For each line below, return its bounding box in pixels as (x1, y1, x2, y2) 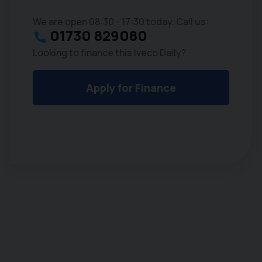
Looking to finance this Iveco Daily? (33, 46, 187, 59)
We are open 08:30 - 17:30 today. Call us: (33, 15, 209, 28)
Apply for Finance (86, 80, 176, 95)
